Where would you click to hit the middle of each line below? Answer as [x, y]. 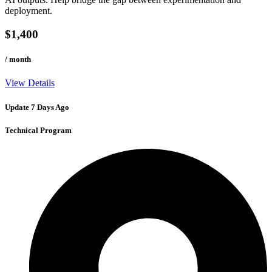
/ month [18, 59]
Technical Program [38, 130]
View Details [30, 83]
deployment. [29, 11]
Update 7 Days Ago [37, 107]
